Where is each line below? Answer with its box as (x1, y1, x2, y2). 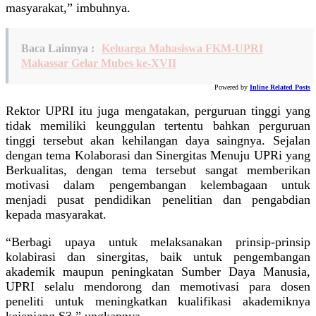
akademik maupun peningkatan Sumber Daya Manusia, (6, 264, 310, 279)
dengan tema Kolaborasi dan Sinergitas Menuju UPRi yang (6, 147, 310, 162)
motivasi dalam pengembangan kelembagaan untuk (6, 177, 310, 192)
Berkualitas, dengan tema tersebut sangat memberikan (6, 162, 310, 177)
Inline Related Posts (250, 83, 310, 91)
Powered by (214, 83, 248, 91)
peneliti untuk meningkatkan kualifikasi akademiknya (6, 293, 310, 308)
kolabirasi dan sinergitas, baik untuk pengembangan (6, 249, 310, 264)
